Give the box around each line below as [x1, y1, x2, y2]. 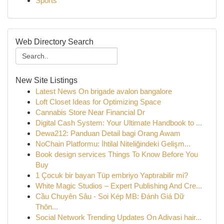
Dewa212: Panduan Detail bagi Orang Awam [35, 129, 180, 137]
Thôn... [35, 202, 58, 211]
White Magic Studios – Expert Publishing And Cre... [35, 181, 202, 190]
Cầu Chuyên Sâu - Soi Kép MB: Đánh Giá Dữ [35, 192, 184, 200]
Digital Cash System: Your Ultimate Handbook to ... [35, 118, 202, 127]
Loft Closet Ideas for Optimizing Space [35, 97, 161, 106]
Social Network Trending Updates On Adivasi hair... [35, 213, 201, 221]
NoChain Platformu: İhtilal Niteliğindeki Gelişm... [35, 139, 190, 148]
